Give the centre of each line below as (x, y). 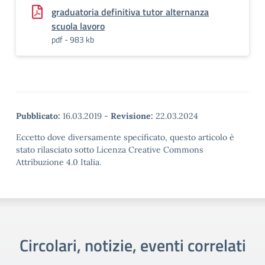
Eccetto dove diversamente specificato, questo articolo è (125, 137)
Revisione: (132, 116)
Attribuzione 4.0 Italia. (59, 162)
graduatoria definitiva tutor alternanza (130, 12)
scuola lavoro (78, 26)
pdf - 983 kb (73, 39)
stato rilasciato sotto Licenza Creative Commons (110, 150)
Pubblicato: (38, 116)
